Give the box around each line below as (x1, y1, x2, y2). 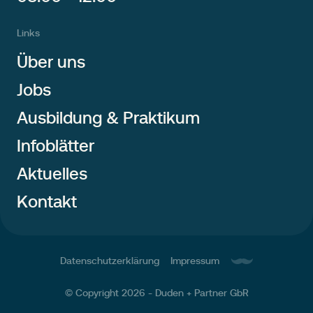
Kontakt (17, 192, 77, 212)
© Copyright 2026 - (64, 287, 155, 299)
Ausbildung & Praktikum (17, 108, 200, 128)
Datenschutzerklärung (60, 255, 159, 267)
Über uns (17, 52, 85, 72)
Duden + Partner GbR (154, 287, 249, 299)
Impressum (170, 255, 219, 267)
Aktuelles (17, 164, 87, 184)
